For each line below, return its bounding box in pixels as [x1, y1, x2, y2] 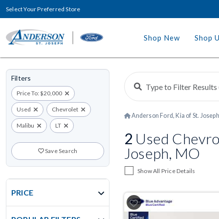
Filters [11, 74, 31, 82]
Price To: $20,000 [17, 89, 62, 97]
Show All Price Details [137, 167, 196, 175]
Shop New [144, 33, 180, 42]
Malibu [17, 122, 34, 129]
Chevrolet [52, 106, 79, 113]
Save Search [44, 147, 78, 154]
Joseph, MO [124, 144, 200, 162]
